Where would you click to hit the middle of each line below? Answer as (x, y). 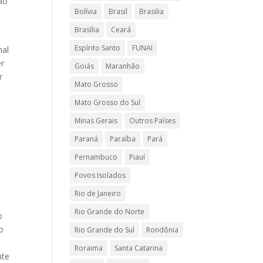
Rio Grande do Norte (110, 212)
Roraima (89, 248)
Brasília (87, 30)
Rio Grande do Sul (105, 230)
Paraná (87, 139)
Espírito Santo (98, 48)
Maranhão (123, 66)
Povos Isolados (100, 175)
